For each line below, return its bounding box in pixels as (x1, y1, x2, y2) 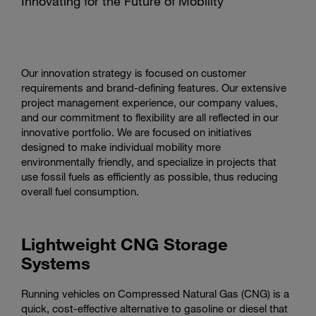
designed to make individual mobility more (21, 140, 221, 153)
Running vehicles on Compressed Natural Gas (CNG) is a (21, 287, 289, 300)
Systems (21, 253, 90, 273)
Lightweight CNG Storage (21, 233, 228, 254)
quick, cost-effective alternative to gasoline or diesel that (21, 302, 288, 315)
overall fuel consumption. (21, 185, 139, 197)
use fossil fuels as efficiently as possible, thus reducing (21, 170, 278, 183)
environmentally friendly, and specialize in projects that (21, 155, 276, 168)
